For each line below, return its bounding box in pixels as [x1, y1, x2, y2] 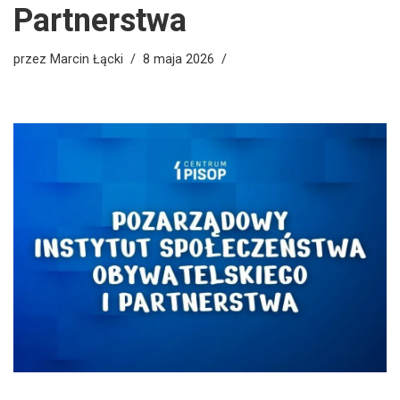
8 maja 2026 [143, 52, 214, 67]
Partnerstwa [13, 2, 187, 39]
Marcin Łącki [50, 52, 123, 67]
